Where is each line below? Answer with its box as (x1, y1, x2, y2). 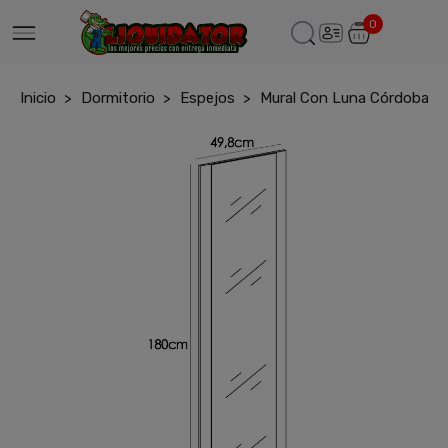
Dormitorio (81, 89, 155, 107)
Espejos (180, 89, 235, 107)
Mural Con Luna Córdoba (260, 89, 429, 107)
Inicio (20, 89, 56, 107)
